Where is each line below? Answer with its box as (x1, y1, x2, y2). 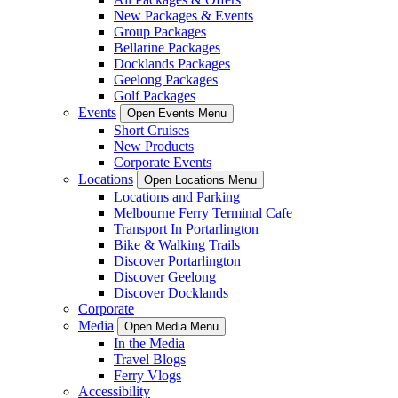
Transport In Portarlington (114, 221, 259, 236)
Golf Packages (114, 88, 195, 103)
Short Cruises (114, 123, 189, 138)
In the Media (114, 336, 185, 351)
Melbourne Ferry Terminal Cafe (114, 205, 292, 220)
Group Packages (114, 24, 206, 39)
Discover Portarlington (114, 253, 241, 268)
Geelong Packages (114, 72, 218, 87)
